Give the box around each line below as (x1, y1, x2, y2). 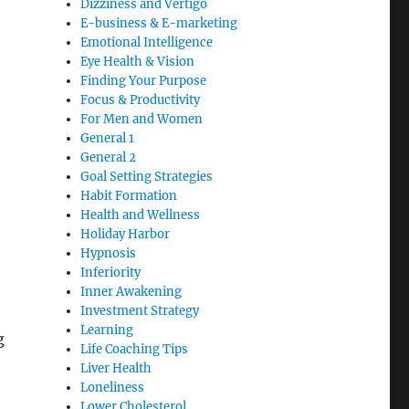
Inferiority (80, 265, 142, 281)
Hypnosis (80, 246, 137, 262)
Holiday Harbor (80, 226, 171, 243)
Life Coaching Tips (80, 341, 189, 358)
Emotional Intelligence (80, 35, 214, 51)
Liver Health (80, 361, 152, 377)
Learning (80, 322, 134, 339)
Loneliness (80, 380, 145, 396)
